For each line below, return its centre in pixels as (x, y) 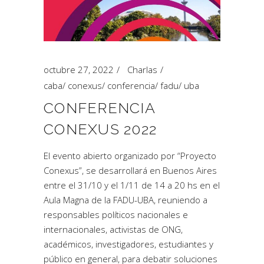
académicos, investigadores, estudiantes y (128, 244)
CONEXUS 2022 (100, 129)
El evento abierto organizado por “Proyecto (130, 156)
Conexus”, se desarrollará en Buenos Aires (130, 170)
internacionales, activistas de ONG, (113, 229)
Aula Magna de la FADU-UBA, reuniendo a (126, 200)
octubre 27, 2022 (79, 70)
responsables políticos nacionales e (116, 214)
